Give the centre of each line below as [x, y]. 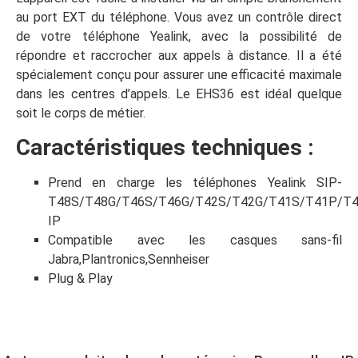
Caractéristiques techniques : [165, 148]
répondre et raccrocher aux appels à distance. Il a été [179, 55]
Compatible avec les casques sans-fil [195, 241]
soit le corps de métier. [81, 113]
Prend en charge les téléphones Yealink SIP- [195, 183]
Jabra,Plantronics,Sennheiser [129, 260]
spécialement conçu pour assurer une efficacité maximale [179, 74]
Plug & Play [80, 279]
